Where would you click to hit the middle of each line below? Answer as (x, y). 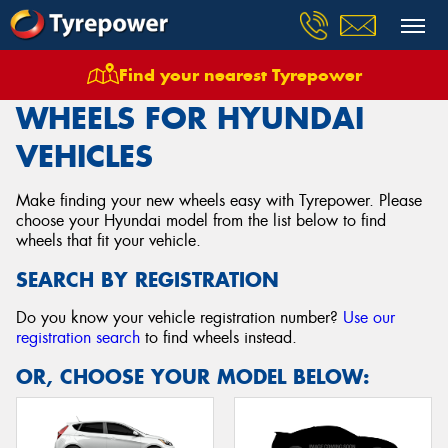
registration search (78, 337)
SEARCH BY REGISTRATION (147, 279)
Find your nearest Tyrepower (240, 75)
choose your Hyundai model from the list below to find (201, 220)
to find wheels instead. (218, 337)
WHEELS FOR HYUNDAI (190, 118)
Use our (369, 317)
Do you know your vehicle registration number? (179, 317)
